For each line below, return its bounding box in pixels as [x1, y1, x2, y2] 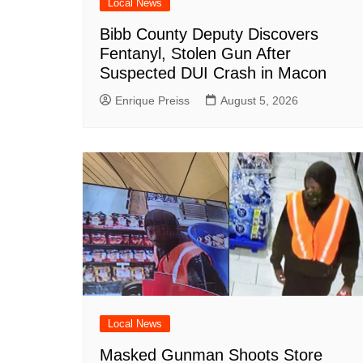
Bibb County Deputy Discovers [100, 25, 318, 44]
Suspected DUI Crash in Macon [100, 64, 327, 83]
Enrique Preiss [115, 94, 190, 108]
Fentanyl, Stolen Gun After [100, 45, 291, 63]
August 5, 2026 [220, 94, 298, 108]
